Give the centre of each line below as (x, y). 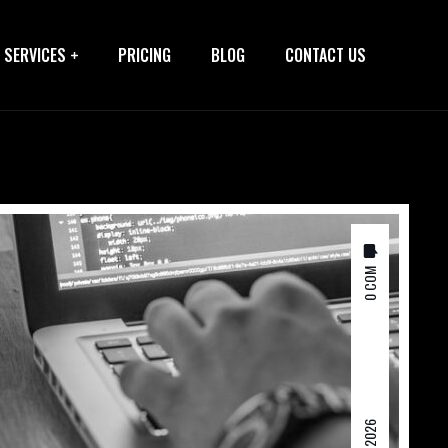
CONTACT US (325, 55)
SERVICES (35, 55)
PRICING (144, 55)
